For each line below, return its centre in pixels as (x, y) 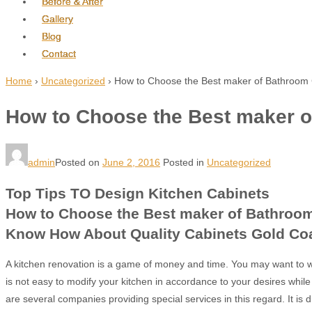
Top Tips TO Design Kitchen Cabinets (138, 193)
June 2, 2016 (131, 162)
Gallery (57, 19)
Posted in (185, 162)
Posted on (79, 162)
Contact (59, 54)
